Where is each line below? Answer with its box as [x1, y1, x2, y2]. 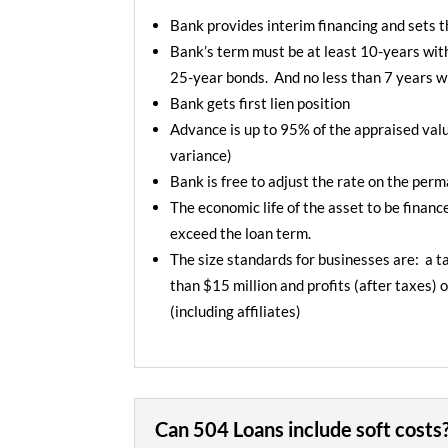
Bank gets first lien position [170, 94, 351, 113]
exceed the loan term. [170, 224, 312, 243]
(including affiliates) [170, 302, 302, 321]
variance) [170, 146, 233, 165]
